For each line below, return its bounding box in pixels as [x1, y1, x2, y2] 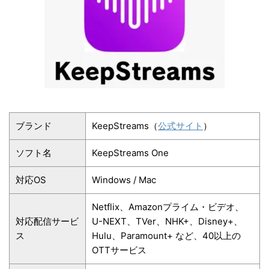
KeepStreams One [92, 147, 169, 159]
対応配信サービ [16, 216, 79, 228]
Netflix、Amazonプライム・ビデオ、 [92, 201, 244, 213]
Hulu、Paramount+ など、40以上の [92, 230, 241, 242]
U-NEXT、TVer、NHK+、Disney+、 [92, 216, 243, 228]
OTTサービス [92, 244, 147, 256]
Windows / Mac [92, 174, 156, 186]
